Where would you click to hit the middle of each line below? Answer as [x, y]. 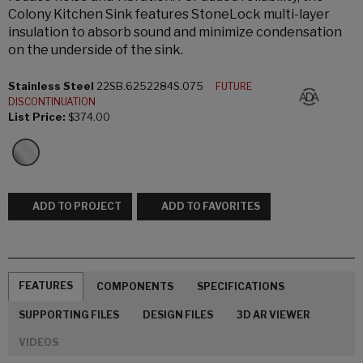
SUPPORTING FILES [69, 314]
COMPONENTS [135, 286]
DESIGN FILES [178, 314]
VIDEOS [38, 343]
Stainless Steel [51, 86]
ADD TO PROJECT [77, 207]
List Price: [37, 117]
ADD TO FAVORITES [211, 207]
